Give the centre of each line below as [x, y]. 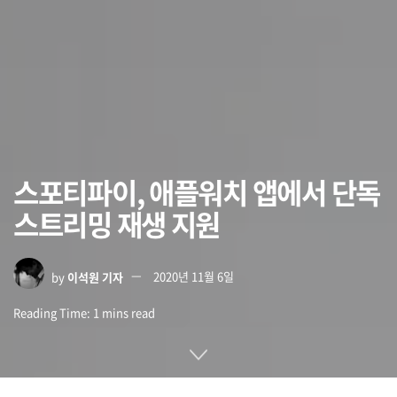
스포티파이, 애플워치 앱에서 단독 [197, 191]
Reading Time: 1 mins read [84, 312]
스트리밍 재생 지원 [117, 223]
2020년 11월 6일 [194, 276]
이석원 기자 [95, 276]
